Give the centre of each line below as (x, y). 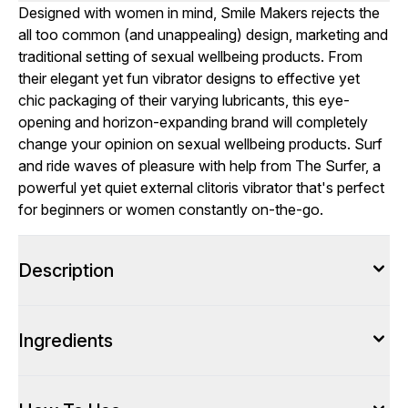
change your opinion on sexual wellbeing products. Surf (200, 144)
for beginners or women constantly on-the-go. (171, 209)
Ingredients (66, 341)
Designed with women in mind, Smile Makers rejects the (199, 13)
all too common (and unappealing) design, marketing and (203, 35)
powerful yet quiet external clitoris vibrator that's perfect (201, 188)
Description (66, 270)
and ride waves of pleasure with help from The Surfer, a (199, 166)
